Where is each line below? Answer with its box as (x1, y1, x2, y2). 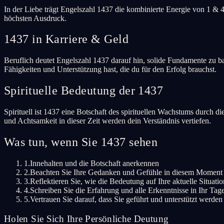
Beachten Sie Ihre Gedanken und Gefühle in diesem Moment (30, 167, 222, 176)
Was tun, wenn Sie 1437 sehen (4, 135, 158, 149)
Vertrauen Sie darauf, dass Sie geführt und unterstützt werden (30, 194, 222, 203)
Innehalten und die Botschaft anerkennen (30, 158, 159, 167)
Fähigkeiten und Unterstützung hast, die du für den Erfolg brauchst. (4, 65, 216, 74)
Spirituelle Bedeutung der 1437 (4, 84, 163, 97)
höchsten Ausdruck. (4, 13, 66, 22)
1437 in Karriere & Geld (4, 32, 129, 46)
